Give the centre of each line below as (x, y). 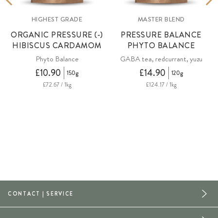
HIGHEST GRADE (57, 19)
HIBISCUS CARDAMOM (57, 45)
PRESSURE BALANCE (161, 35)
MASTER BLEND (161, 19)
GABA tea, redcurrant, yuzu (161, 59)
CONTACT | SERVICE (41, 194)
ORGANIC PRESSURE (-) (57, 35)
